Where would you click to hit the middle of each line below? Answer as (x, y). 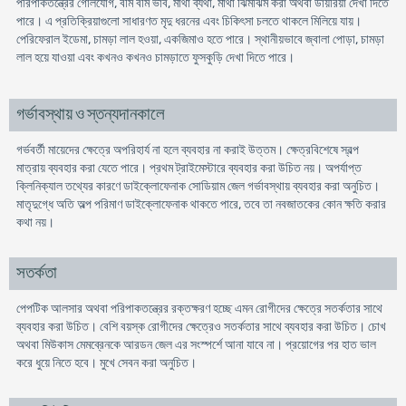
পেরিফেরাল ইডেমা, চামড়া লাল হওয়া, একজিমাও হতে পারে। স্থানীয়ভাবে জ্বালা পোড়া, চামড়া (200, 39)
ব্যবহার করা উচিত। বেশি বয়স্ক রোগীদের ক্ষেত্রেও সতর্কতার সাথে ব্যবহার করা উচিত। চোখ (201, 327)
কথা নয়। (35, 222)
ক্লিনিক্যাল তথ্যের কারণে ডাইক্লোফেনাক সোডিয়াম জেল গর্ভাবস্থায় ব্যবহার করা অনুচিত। (198, 186)
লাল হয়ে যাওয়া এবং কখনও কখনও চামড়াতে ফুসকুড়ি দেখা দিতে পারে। (155, 58)
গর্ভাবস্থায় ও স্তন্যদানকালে (90, 115)
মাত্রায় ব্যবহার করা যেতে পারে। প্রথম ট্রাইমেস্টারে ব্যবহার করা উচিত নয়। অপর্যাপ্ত (188, 168)
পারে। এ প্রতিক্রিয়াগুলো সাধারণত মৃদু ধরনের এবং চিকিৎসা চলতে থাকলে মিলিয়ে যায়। (188, 21)
